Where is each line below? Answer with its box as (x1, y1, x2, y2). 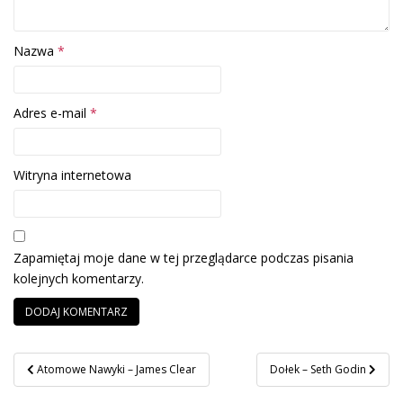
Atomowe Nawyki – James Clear (37, 362, 196, 377)
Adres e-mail (13, 104, 90, 121)
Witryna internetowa (13, 166, 131, 184)
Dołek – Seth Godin (270, 362, 369, 377)
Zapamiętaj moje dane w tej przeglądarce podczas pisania (13, 249, 354, 266)
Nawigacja (13, 349, 129, 378)
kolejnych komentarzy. (13, 270, 144, 287)
